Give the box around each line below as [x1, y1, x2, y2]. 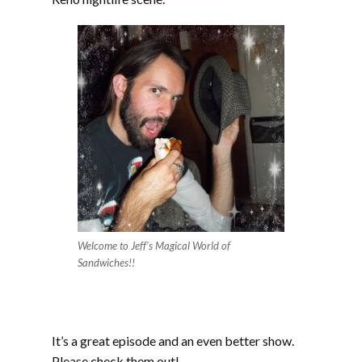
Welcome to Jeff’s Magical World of [78, 239, 230, 252]
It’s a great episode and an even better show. [52, 333, 294, 348]
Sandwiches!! [78, 256, 135, 269]
